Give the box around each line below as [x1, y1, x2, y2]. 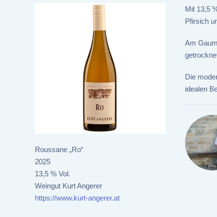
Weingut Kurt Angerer [35, 182, 102, 190]
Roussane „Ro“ [35, 145, 83, 154]
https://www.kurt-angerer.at [35, 194, 120, 202]
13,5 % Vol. [35, 170, 70, 178]
